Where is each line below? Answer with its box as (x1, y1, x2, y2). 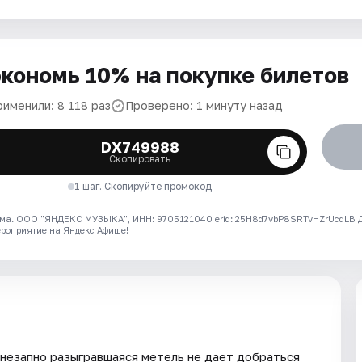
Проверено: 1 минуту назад (125, 99, 283, 112)
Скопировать (109, 153, 171, 165)
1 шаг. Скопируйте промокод (74, 180, 213, 192)
